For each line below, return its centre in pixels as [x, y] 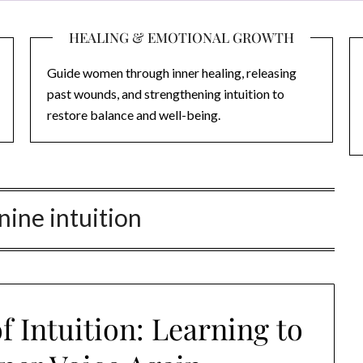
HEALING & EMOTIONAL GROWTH [181, 37]
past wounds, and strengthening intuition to [166, 94]
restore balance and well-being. [134, 115]
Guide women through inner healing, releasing [172, 73]
